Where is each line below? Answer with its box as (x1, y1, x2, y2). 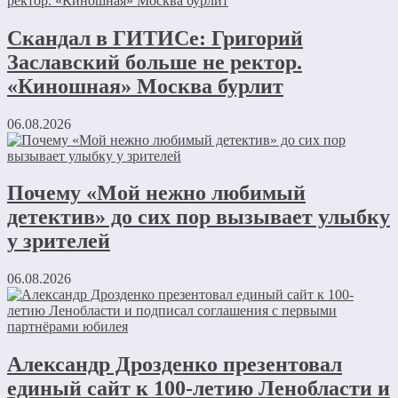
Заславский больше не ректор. (7, 50, 302, 74)
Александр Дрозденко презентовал (7, 353, 342, 377)
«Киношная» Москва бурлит (7, 74, 283, 98)
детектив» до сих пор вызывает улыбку (7, 205, 390, 229)
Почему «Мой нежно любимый (7, 181, 306, 205)
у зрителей (7, 229, 110, 253)
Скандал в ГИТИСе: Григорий (7, 26, 303, 50)
